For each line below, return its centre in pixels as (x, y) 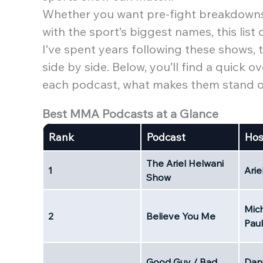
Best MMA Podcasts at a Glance (130, 113)
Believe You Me (181, 216)
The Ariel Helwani (185, 163)
